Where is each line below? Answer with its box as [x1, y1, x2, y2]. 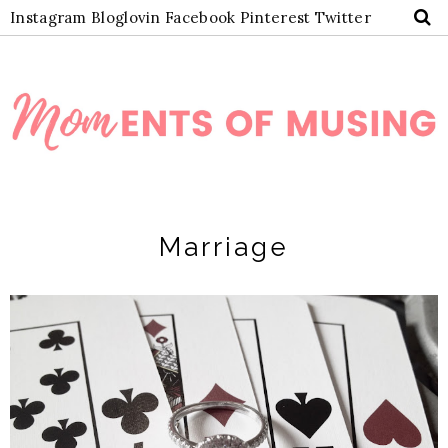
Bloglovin [91, 8, 161, 27]
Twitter [314, 8, 371, 27]
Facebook [165, 8, 236, 27]
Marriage [159, 231, 289, 262]
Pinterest [239, 8, 311, 27]
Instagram [10, 8, 87, 27]
